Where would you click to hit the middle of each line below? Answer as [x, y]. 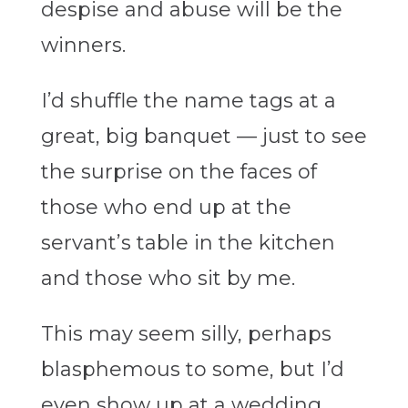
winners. [83, 46]
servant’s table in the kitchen [188, 243]
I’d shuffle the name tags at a [188, 101]
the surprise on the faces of [178, 172]
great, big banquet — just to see [204, 137]
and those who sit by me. [168, 279]
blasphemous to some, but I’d [192, 370]
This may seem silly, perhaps [186, 334]
